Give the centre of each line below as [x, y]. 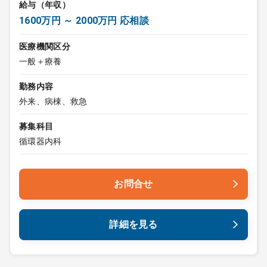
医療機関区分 [45, 46]
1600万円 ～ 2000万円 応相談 [84, 21]
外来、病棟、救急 [53, 101]
